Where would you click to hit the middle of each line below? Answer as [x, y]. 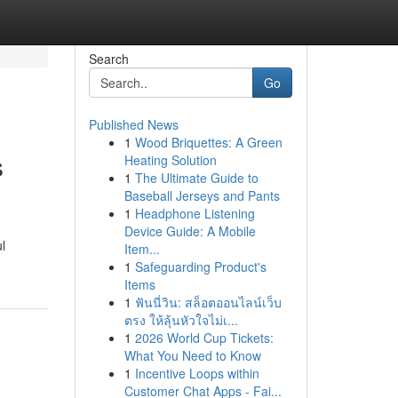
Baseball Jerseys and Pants [202, 195]
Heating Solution [170, 160]
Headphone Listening [195, 213]
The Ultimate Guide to [196, 178]
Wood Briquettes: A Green [208, 142]
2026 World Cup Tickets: [204, 338]
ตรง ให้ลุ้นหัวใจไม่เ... [181, 320]
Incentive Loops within [197, 373]
